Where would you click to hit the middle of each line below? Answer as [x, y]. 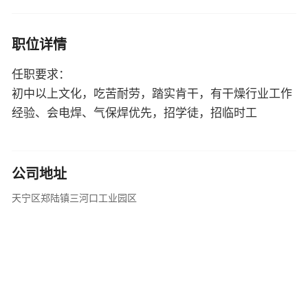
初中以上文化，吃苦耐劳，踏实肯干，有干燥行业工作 [152, 94]
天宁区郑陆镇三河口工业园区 [74, 198]
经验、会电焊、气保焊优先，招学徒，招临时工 [134, 113]
